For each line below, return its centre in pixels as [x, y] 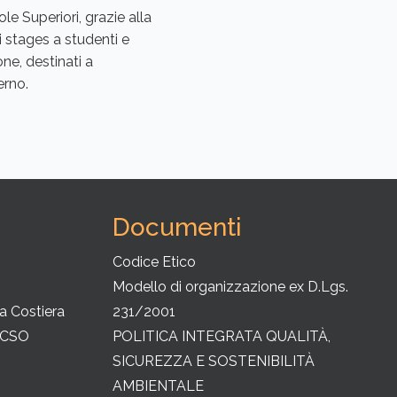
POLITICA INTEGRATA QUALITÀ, [222, 336]
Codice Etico [154, 261]
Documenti [177, 227]
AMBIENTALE [158, 385]
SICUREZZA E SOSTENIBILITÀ [214, 361]
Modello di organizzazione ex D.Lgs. [230, 286]
